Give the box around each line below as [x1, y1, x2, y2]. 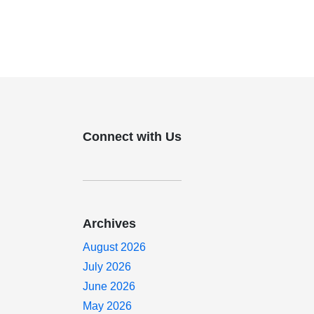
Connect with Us [83, 130, 182, 144]
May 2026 [83, 300, 132, 312]
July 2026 [83, 261, 132, 273]
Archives [83, 217, 137, 231]
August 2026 [83, 241, 146, 253]
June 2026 [83, 280, 136, 292]
